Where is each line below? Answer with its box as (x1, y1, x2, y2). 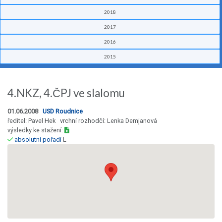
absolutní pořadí (14, 136, 61, 144)
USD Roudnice (43, 108, 83, 115)
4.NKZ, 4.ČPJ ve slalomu (7, 86, 125, 100)
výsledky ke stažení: (7, 126, 64, 134)
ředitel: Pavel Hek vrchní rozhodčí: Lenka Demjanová (7, 117, 157, 125)
